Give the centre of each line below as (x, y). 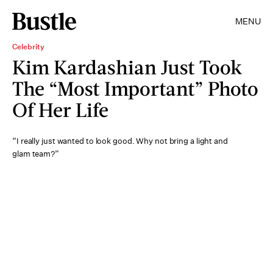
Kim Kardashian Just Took (127, 67)
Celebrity (28, 47)
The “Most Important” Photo (135, 88)
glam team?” (36, 154)
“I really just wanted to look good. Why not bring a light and (120, 141)
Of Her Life (60, 109)
